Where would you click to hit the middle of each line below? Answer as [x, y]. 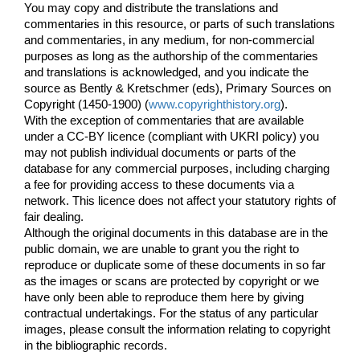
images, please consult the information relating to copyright [177, 330]
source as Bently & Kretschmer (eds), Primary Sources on [178, 89]
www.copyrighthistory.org [215, 105]
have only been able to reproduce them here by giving [164, 298]
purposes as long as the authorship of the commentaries [171, 57]
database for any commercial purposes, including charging [177, 169]
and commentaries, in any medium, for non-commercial [169, 41]
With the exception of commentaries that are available [164, 121]
